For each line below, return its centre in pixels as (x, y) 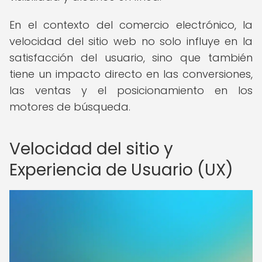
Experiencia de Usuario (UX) (121, 170)
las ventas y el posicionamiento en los (131, 90)
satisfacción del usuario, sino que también (131, 58)
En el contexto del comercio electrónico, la (131, 25)
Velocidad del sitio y (91, 149)
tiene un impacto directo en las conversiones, (131, 74)
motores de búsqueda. (70, 107)
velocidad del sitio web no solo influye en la (131, 41)
